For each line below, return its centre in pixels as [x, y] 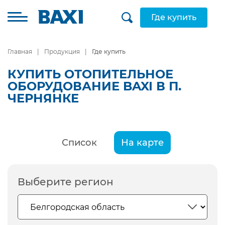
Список [79, 143]
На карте [142, 143]
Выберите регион [66, 182]
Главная [20, 51]
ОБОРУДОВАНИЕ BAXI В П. [94, 86]
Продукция [62, 51]
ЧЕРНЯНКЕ [43, 98]
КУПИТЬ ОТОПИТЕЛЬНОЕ [90, 74]
